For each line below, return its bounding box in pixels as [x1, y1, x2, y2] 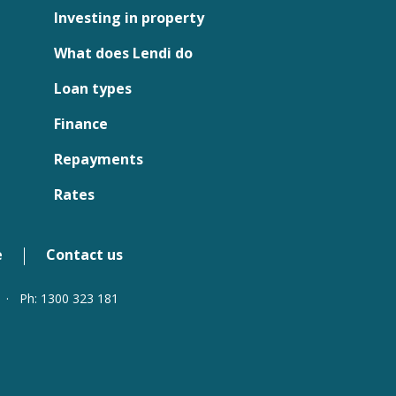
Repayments [54, 149, 143, 169]
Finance [54, 114, 108, 133]
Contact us [46, 245, 123, 264]
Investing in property [54, 8, 204, 27]
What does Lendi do [54, 43, 193, 63]
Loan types [54, 79, 132, 98]
